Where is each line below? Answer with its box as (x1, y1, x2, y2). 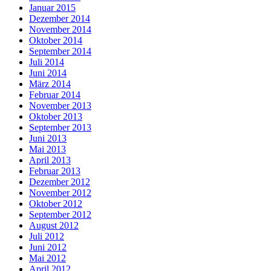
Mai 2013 (29, 143, 66, 154)
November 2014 (29, 24, 91, 34)
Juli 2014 (29, 56, 64, 67)
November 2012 (29, 187, 91, 198)
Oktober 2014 (29, 34, 82, 45)
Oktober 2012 (29, 198, 82, 209)
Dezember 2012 (29, 176, 90, 187)
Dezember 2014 (29, 13, 90, 24)
